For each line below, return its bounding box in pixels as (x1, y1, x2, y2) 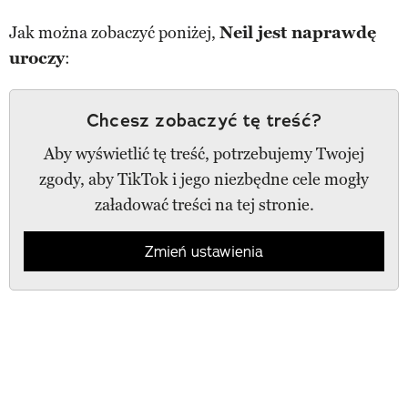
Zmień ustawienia (145, 241, 263, 260)
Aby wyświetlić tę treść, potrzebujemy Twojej (44, 143, 364, 164)
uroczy (9, 47, 65, 68)
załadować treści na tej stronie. (94, 194, 314, 215)
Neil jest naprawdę (219, 22, 376, 43)
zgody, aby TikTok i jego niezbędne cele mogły (39, 168, 369, 189)
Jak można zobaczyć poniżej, (9, 22, 219, 43)
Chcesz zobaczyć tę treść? (87, 107, 321, 132)
